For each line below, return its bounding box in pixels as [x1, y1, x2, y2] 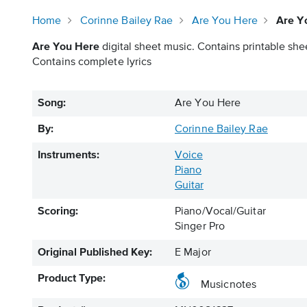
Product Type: [38, 273, 106, 284]
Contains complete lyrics [32, 57, 152, 68]
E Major [175, 247, 211, 258]
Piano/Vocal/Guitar [175, 206, 266, 217]
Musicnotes [201, 280, 256, 291]
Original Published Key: [38, 247, 152, 258]
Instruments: [38, 150, 99, 161]
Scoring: [38, 206, 78, 217]
